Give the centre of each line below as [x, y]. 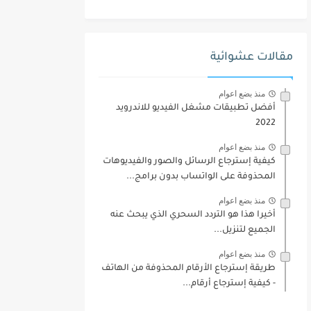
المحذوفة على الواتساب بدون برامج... [201, 177]
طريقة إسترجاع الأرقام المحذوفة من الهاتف [188, 268]
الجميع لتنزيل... [245, 230]
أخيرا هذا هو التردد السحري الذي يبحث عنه [193, 215]
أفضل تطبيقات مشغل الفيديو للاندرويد [196, 108]
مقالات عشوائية [252, 57]
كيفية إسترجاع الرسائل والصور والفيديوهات [189, 161]
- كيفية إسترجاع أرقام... [229, 284]
